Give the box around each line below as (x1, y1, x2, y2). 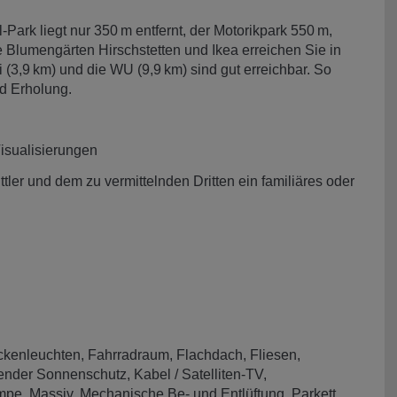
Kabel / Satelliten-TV (134, 366, 263, 382)
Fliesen (250, 346, 297, 362)
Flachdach (176, 346, 243, 362)
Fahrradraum (88, 346, 169, 362)
